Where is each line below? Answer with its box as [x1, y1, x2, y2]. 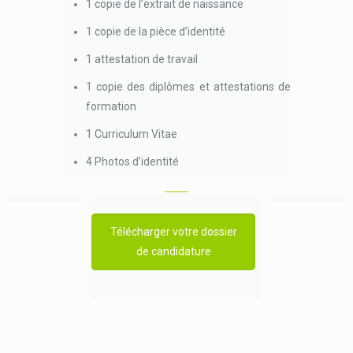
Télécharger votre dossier [110, 225, 237, 238]
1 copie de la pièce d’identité [86, 25, 226, 38]
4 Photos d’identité [86, 155, 180, 168]
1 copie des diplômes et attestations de [86, 80, 291, 93]
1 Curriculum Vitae [86, 128, 178, 140]
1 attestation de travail [86, 53, 199, 65]
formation [86, 100, 137, 113]
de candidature [136, 245, 211, 258]
